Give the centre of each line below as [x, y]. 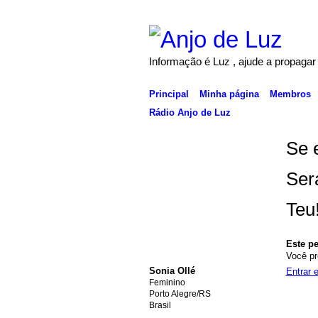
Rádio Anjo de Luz [190, 112]
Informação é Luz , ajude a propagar [232, 61]
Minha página [229, 94]
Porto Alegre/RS [180, 294]
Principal [169, 94]
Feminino [167, 282]
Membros [290, 94]
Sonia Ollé [172, 270]
